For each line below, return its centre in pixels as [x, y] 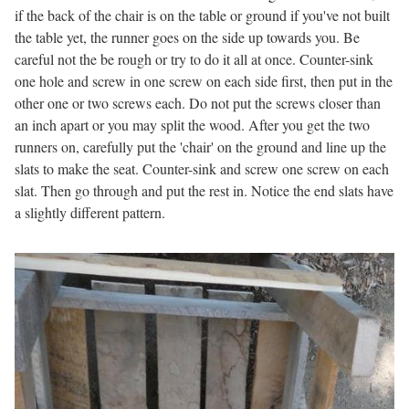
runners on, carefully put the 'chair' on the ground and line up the [200, 147]
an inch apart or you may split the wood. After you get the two [192, 125]
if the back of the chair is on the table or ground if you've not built [202, 16]
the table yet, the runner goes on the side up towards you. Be [187, 37]
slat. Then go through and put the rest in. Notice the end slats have [204, 191]
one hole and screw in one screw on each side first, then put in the [204, 81]
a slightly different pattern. [90, 213]
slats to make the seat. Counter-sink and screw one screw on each [202, 169]
